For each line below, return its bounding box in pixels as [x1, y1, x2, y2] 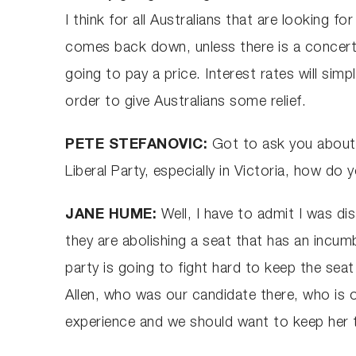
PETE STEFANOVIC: [65, 137, 212, 153]
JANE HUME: [65, 207, 161, 222]
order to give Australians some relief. [65, 95, 307, 110]
